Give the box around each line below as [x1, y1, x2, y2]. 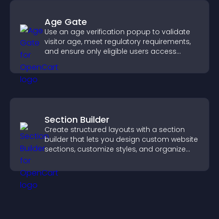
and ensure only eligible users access [44, 46, 176, 56]
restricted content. [44, 56, 109, 66]
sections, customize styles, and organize [44, 144, 186, 154]
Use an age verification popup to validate [44, 27, 190, 37]
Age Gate [44, 16, 87, 28]
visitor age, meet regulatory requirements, [44, 37, 191, 46]
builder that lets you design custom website [44, 134, 198, 144]
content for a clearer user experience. [44, 154, 175, 164]
